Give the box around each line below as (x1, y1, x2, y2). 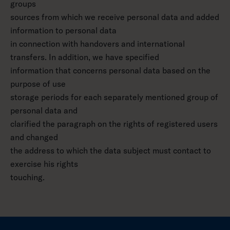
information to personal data (10, 25, 117, 35)
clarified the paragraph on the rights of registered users (10, 119, 218, 129)
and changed (10, 132, 58, 142)
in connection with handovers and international (10, 39, 185, 49)
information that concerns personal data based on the (10, 65, 210, 75)
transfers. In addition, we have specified (10, 52, 159, 62)
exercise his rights (10, 159, 78, 169)
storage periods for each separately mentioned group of (10, 92, 218, 102)
